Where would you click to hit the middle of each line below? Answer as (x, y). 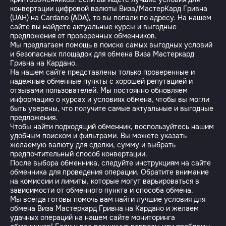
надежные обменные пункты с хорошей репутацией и (101, 81)
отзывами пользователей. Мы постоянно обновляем (99, 90)
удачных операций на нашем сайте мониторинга (93, 217)
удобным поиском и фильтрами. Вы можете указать (98, 136)
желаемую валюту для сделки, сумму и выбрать (93, 145)
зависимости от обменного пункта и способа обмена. (102, 190)
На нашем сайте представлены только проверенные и (102, 72)
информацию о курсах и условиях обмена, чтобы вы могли (110, 99)
